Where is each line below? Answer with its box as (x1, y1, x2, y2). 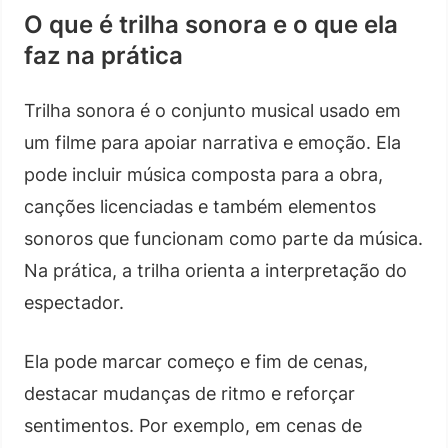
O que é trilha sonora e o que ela (24, 9, 398, 39)
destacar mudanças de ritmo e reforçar (24, 382, 355, 404)
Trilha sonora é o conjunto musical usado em (24, 99, 401, 121)
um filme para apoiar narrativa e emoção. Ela (24, 131, 401, 153)
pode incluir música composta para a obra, (24, 163, 383, 185)
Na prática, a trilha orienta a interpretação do (24, 259, 407, 281)
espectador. (24, 291, 124, 313)
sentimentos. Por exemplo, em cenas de (24, 414, 362, 436)
